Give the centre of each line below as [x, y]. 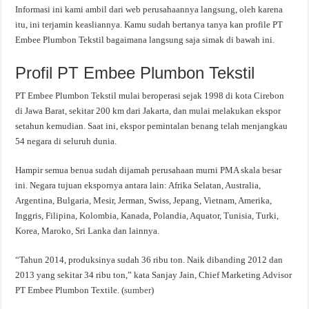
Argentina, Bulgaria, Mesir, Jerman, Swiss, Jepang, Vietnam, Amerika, [144, 200]
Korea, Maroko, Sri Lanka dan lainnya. [88, 231]
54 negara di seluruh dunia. [66, 141]
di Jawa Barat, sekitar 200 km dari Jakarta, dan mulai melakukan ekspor [148, 111]
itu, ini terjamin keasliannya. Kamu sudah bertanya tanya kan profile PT [149, 24]
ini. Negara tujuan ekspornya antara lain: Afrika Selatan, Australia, [138, 185]
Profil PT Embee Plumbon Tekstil [135, 73]
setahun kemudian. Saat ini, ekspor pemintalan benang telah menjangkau [152, 126]
